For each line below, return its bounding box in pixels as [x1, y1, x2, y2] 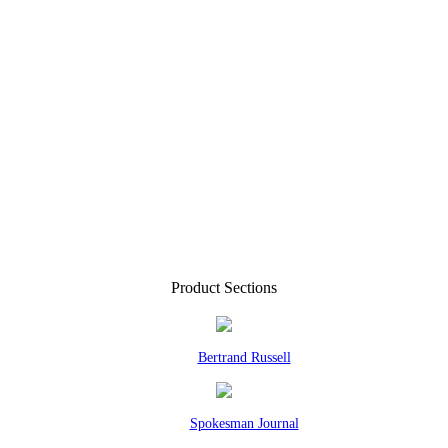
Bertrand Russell [197, 350, 291, 365]
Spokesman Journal [189, 416, 299, 431]
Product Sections [171, 279, 277, 296]
